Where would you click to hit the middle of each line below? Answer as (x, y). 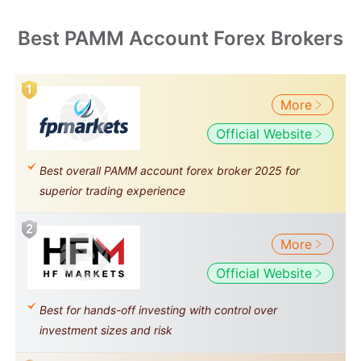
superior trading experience (112, 191)
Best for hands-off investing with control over (158, 310)
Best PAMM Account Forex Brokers (180, 38)
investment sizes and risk (106, 330)
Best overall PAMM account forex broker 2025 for (170, 170)
